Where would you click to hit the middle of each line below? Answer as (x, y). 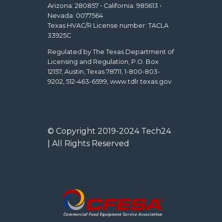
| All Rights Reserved (88, 143)
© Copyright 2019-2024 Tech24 (109, 131)
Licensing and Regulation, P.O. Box (103, 62)
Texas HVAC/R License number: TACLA (108, 26)
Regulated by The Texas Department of (111, 52)
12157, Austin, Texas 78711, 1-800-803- (104, 72)
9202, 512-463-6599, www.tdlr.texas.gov (110, 82)
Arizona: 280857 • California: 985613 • (105, 6)
